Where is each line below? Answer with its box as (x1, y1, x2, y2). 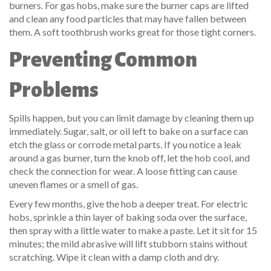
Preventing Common (9, 49, 197, 71)
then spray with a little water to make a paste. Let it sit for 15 (9, 224, 257, 236)
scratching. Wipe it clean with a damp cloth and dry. (9, 251, 219, 263)
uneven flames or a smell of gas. (9, 178, 138, 190)
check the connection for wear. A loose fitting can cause (9, 165, 237, 177)
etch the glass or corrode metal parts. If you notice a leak (9, 139, 241, 150)
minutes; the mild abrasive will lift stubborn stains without (9, 238, 247, 249)
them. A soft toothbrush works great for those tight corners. (9, 26, 256, 38)
